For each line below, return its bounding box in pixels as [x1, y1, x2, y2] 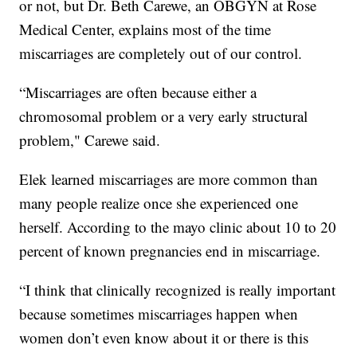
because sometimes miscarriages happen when [19, 303, 299, 324]
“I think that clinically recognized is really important [19, 279, 336, 300]
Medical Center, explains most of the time [19, 18, 272, 39]
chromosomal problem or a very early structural [19, 105, 308, 126]
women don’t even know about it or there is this [19, 327, 309, 347]
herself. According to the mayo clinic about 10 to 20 [19, 216, 337, 237]
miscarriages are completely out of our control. [19, 42, 303, 63]
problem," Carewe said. [19, 129, 161, 150]
